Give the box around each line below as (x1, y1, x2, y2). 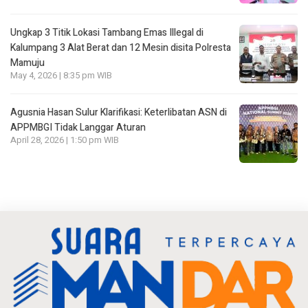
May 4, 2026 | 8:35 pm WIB (10, 69, 112, 82)
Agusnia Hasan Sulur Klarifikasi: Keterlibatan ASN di (10, 104, 227, 120)
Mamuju (10, 55, 45, 70)
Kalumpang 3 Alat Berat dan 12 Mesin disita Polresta (10, 40, 231, 55)
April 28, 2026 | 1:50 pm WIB (10, 133, 119, 146)
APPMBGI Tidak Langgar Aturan (10, 120, 146, 135)
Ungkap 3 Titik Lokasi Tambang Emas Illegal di (10, 25, 203, 40)
